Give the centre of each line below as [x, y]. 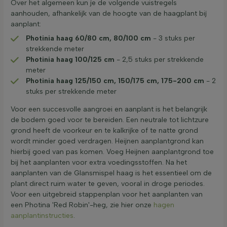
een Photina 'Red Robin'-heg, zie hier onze [82, 205]
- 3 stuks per [173, 38]
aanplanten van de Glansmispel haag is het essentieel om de [111, 173]
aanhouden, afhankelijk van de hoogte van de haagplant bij [109, 13]
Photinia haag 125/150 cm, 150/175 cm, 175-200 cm [115, 81]
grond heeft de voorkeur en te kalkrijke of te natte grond [104, 130]
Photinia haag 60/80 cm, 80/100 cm [88, 38]
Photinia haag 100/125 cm [70, 59]
